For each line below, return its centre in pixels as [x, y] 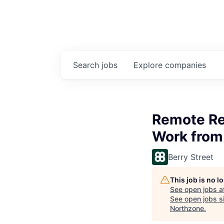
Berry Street [191, 157]
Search [87, 65]
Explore [149, 65]
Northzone [187, 208]
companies [185, 65]
